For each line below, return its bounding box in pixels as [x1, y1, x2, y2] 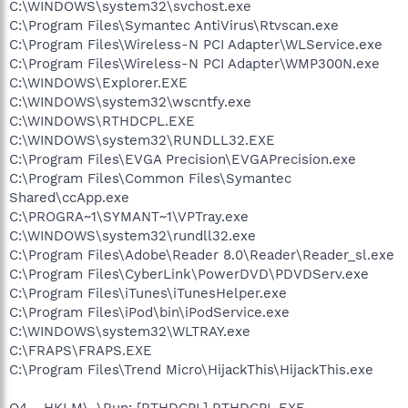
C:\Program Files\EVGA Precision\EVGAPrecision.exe [9, 150, 356, 168]
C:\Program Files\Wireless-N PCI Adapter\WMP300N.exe [9, 55, 380, 72]
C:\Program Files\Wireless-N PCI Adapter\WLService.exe [9, 36, 382, 53]
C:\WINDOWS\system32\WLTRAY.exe [9, 322, 250, 340]
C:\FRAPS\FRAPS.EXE [9, 342, 152, 359]
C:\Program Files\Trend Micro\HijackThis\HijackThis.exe [9, 361, 373, 378]
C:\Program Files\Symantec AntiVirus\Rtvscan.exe [9, 16, 339, 34]
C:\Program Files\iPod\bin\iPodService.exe [9, 303, 290, 321]
